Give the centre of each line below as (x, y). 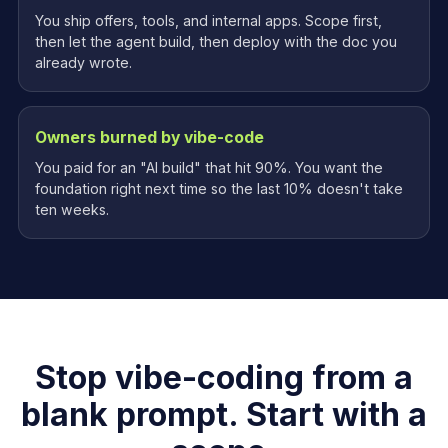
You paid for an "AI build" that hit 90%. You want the (209, 167)
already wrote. (83, 62)
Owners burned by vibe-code (149, 137)
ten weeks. (72, 209)
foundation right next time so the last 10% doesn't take (219, 188)
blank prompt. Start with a (224, 414)
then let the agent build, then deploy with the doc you (216, 41)
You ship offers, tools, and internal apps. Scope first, (208, 20)
